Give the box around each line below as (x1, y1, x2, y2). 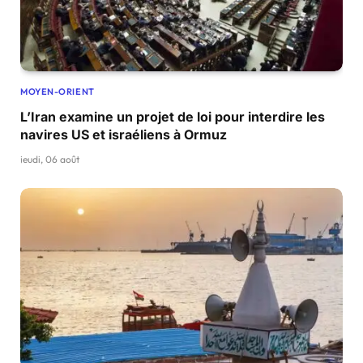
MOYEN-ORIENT (20, 85, 95, 97)
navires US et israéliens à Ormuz (20, 126, 227, 143)
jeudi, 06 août (20, 152, 79, 165)
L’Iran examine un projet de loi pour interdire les (20, 108, 325, 125)
